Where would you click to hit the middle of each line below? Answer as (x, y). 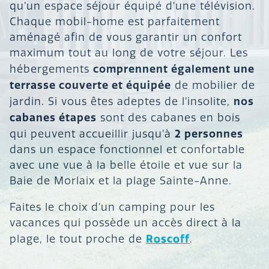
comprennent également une (174, 69)
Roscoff (168, 239)
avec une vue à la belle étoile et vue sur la (126, 166)
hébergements (51, 70)
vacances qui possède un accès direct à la (125, 223)
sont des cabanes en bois (168, 118)
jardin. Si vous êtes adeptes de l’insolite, (122, 102)
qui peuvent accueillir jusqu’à (92, 134)
